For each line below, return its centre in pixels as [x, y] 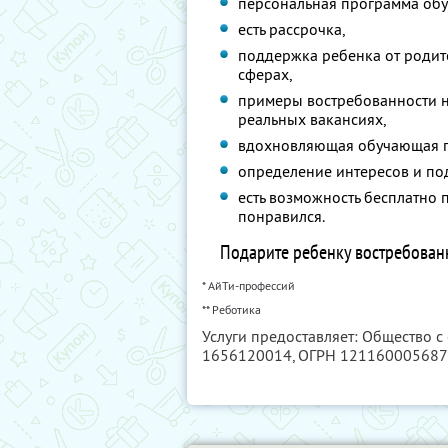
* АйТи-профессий [248, 285]
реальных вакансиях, [312, 119]
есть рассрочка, [292, 29]
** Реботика [231, 309]
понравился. [282, 216]
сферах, [265, 74]
